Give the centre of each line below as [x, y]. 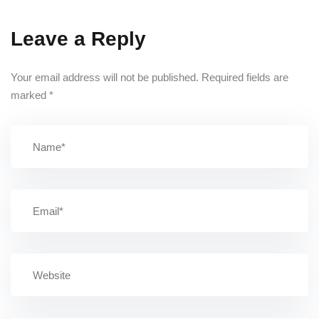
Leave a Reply [78, 39]
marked [30, 95]
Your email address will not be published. [105, 77]
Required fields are [245, 77]
